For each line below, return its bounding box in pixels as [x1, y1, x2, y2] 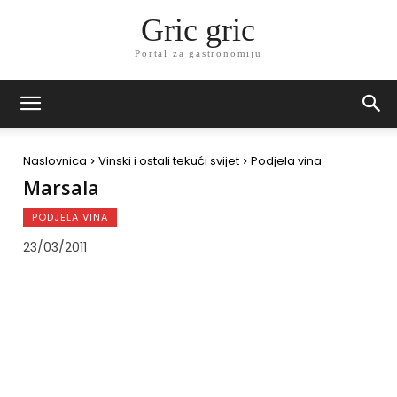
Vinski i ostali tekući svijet [98, 152, 239, 169]
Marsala [23, 174, 99, 200]
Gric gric [141, 12, 256, 49]
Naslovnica [23, 152, 87, 169]
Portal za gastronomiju [135, 48, 262, 59]
